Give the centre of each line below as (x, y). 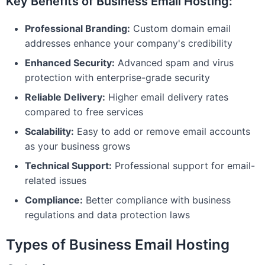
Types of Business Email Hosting (118, 245)
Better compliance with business (157, 200)
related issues (56, 180)
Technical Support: (68, 166)
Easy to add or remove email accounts (162, 131)
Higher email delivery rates (167, 97)
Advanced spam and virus (174, 63)
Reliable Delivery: (65, 97)
